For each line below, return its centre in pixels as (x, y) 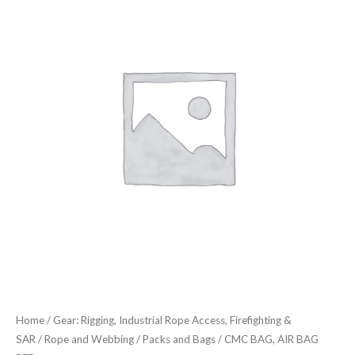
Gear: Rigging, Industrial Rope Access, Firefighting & (172, 320)
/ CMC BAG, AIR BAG (267, 339)
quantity (36, 81)
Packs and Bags (179, 339)
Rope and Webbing (89, 339)
